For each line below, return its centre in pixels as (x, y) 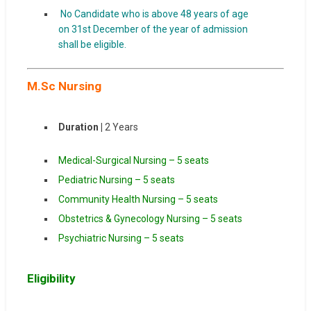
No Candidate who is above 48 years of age (154, 14)
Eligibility (51, 278)
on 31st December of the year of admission (153, 29)
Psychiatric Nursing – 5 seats (121, 238)
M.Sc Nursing (64, 86)
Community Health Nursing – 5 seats (138, 199)
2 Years (121, 127)
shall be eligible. (92, 44)
